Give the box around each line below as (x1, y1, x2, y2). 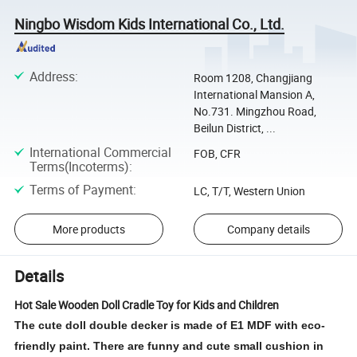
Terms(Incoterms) (29, 157, 129, 175)
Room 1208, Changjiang (193, 69, 312, 85)
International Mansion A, (193, 86, 315, 102)
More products (52, 221, 125, 237)
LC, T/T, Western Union (193, 183, 305, 199)
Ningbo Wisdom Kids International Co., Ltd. (14, 14, 285, 33)
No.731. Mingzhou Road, (193, 103, 316, 119)
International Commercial (29, 143, 171, 161)
